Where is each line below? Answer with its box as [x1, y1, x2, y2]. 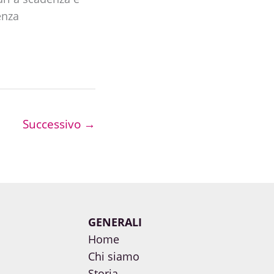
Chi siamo [87, 249, 139, 264]
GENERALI [87, 215, 142, 230]
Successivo [23, 116, 84, 133]
